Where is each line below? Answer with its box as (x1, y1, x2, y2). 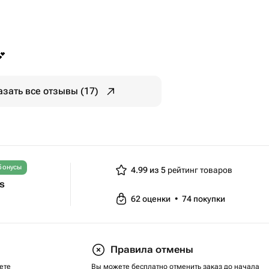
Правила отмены (110, 244, 193, 255)
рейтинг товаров (165, 165, 232, 175)
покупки (193, 194, 225, 204)
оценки (142, 194, 172, 204)
